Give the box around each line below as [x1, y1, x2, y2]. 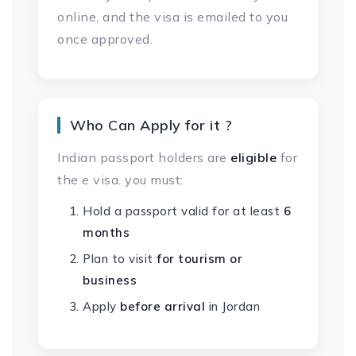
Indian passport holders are [57, 149, 230, 165]
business [83, 273, 137, 288]
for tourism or [157, 251, 242, 266]
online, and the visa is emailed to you [57, 9, 288, 25]
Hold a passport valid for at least [83, 203, 284, 219]
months [83, 225, 130, 240]
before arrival [120, 299, 205, 314]
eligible [230, 149, 277, 165]
